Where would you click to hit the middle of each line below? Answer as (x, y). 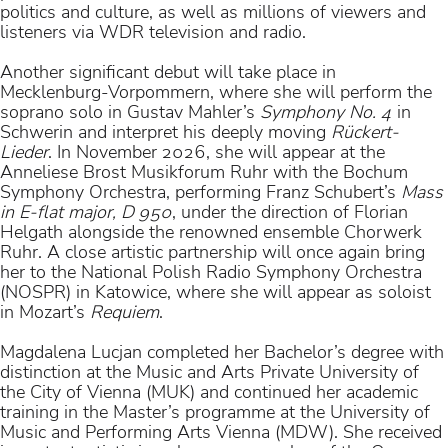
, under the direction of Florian (290, 211)
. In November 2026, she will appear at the (216, 151)
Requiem (124, 311)
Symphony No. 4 (326, 111)
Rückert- (365, 131)
